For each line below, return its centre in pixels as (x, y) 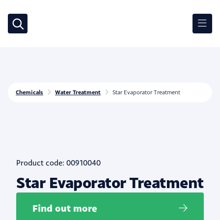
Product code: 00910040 (58, 163)
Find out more (65, 208)
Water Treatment (78, 92)
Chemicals (29, 92)
